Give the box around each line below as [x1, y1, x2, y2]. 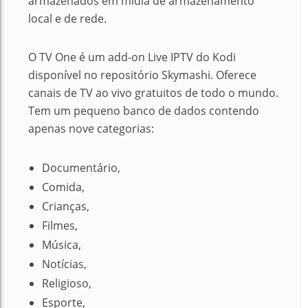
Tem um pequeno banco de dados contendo [28, 103, 259, 118]
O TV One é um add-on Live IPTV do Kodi [28, 49, 236, 65]
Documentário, [42, 160, 120, 175]
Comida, [42, 179, 85, 195]
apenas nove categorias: [28, 121, 154, 136]
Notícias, [42, 256, 87, 272]
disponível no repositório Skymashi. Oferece [28, 67, 256, 82]
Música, [42, 237, 81, 252]
